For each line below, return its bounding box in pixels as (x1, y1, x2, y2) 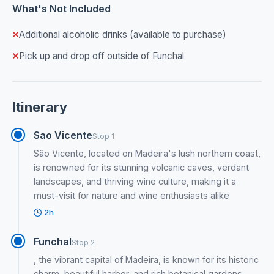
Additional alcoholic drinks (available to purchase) (19, 29, 226, 40)
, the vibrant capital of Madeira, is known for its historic (34, 254, 259, 265)
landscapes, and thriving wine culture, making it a (34, 176, 237, 187)
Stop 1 (92, 131, 115, 141)
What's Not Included (12, 2, 111, 15)
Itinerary (12, 99, 67, 116)
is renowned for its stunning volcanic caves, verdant (34, 162, 250, 173)
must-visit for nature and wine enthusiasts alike (34, 190, 230, 201)
